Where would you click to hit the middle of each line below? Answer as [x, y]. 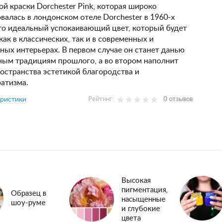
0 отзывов [178, 100]
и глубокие [141, 209]
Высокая [136, 180]
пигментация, [144, 190]
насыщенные [143, 199]
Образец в [28, 193]
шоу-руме [28, 203]
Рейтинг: [102, 100]
